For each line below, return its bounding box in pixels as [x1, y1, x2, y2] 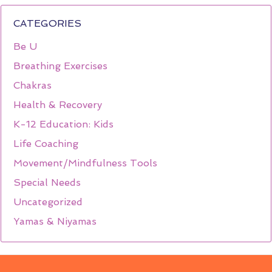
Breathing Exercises [13, 60, 107, 72]
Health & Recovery [13, 99, 102, 110]
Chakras [13, 80, 52, 91]
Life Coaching [13, 138, 78, 149]
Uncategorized [13, 196, 83, 208]
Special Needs [13, 177, 81, 188]
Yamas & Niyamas [13, 216, 97, 227]
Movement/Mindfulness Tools [13, 157, 157, 169]
